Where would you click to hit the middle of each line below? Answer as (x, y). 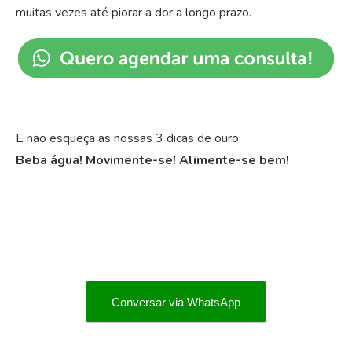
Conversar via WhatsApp (176, 302)
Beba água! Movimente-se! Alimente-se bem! (152, 161)
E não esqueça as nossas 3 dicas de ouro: (128, 139)
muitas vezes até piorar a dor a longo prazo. (134, 13)
